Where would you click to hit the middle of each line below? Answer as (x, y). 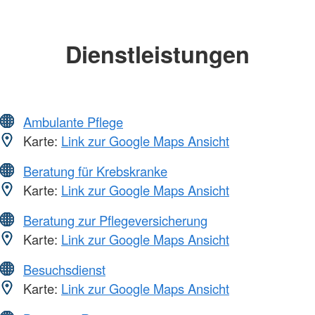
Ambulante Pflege (73, 122)
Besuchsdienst (64, 270)
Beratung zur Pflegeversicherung (115, 220)
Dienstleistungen (157, 53)
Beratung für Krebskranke (95, 171)
